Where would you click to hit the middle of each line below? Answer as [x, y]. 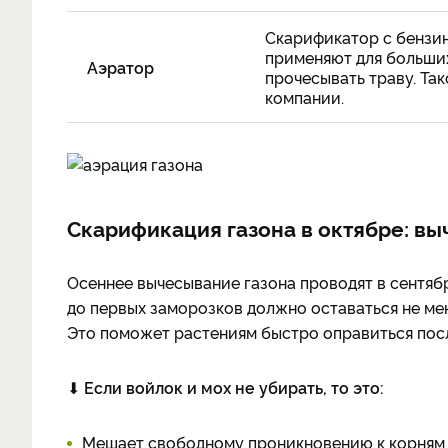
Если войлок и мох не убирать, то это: [234, 387]
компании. [304, 97]
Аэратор [120, 67]
